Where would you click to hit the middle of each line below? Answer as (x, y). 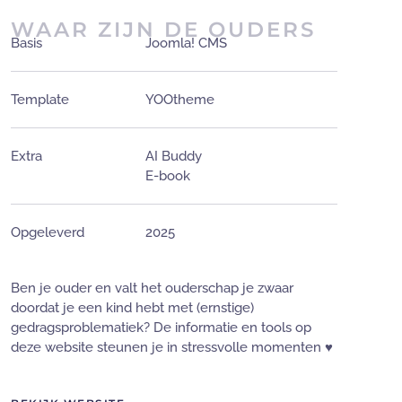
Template (40, 99)
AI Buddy (174, 156)
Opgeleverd (48, 232)
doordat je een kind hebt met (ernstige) (132, 307)
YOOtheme (180, 99)
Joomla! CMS (186, 43)
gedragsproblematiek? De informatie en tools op (161, 327)
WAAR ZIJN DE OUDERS (163, 29)
